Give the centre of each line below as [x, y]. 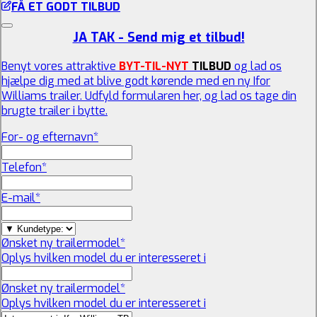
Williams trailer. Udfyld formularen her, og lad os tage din [149, 96]
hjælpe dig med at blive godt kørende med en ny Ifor [136, 81]
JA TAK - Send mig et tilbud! [158, 38]
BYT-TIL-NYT [155, 67]
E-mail [18, 198]
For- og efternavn [47, 137]
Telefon [22, 168]
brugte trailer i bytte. [54, 111]
